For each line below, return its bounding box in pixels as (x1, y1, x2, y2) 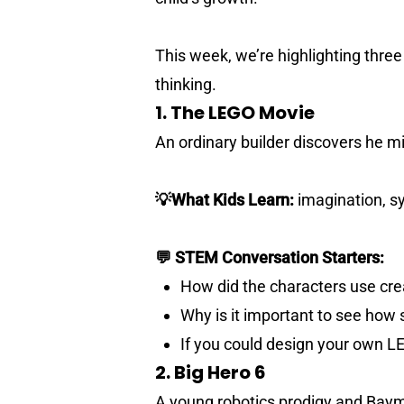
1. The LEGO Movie (155, 99, 315, 125)
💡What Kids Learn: (155, 189, 294, 209)
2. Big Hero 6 (155, 359, 266, 385)
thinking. (155, 74, 216, 94)
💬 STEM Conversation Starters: (155, 247, 384, 267)
